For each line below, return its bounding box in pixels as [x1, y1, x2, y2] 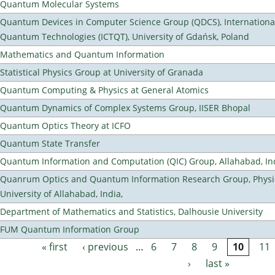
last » [206, 257, 230, 271]
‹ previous [82, 240, 129, 254]
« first [42, 240, 68, 254]
